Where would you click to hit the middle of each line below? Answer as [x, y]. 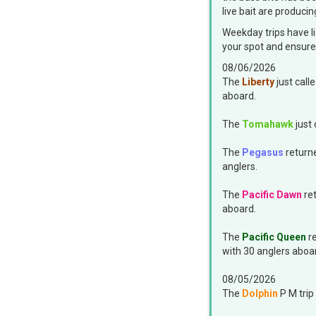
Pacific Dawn [272, 195]
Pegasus [263, 153]
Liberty [258, 82]
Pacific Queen [274, 237]
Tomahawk [268, 124]
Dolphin [260, 294]
